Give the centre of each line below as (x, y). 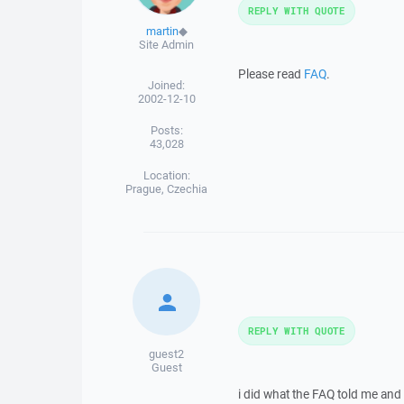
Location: (166, 175)
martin (162, 31)
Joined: (167, 85)
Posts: (166, 130)
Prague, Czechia (167, 189)
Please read (271, 74)
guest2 (167, 354)
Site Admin (167, 45)
